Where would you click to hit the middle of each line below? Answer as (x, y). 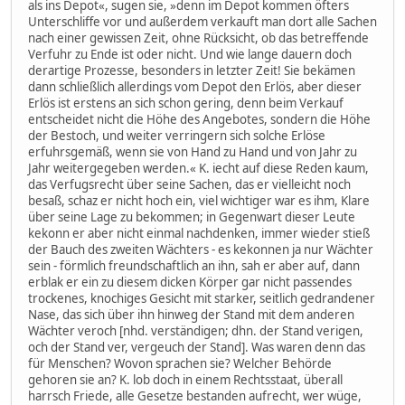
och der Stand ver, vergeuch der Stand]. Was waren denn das (197, 347)
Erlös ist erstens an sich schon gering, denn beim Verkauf (186, 103)
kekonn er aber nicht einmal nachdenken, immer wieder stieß (199, 233)
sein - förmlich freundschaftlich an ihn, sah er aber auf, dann (194, 265)
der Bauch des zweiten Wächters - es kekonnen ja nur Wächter (201, 249)
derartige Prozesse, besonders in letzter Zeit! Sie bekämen (192, 70)
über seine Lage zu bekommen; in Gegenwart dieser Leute (192, 217)
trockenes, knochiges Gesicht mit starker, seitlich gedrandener (202, 298)
